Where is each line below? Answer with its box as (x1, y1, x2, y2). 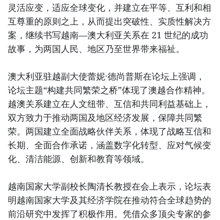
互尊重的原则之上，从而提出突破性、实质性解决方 (8, 15, 211, 27)
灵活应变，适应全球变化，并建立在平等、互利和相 (8, 1, 211, 13)
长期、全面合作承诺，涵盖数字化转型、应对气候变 (8, 138, 211, 151)
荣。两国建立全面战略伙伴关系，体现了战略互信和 (8, 125, 211, 137)
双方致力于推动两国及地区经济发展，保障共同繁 (8, 111, 202, 123)
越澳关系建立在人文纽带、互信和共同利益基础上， (8, 97, 211, 110)
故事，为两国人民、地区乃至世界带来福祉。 (8, 42, 185, 55)
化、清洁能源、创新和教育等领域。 (8, 152, 149, 165)
